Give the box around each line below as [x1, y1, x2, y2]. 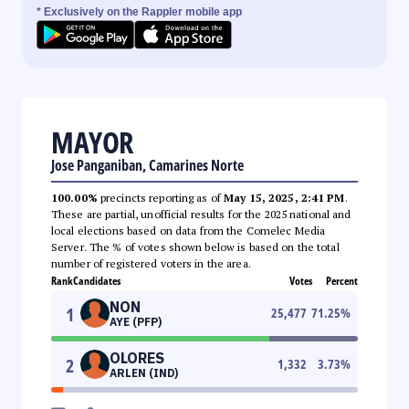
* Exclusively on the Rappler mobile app [37, 5, 242, 18]
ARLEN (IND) [110, 365, 178, 380]
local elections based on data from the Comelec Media [51, 223, 326, 237]
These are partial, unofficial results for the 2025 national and [51, 206, 351, 221]
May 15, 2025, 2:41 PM [224, 190, 345, 204]
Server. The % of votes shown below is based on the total [51, 239, 340, 254]
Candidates [73, 272, 121, 288]
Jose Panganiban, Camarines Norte [51, 154, 244, 175]
